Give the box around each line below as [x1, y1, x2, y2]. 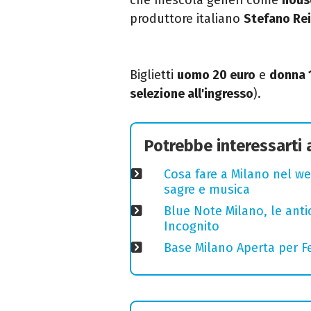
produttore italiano [130, 10, 244, 26]
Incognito [163, 218, 219, 234]
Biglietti [130, 67, 177, 83]
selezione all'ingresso [130, 85, 253, 101]
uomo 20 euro [177, 67, 255, 83]
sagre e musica [163, 181, 250, 197]
